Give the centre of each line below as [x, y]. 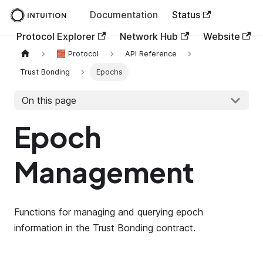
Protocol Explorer [56, 36]
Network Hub [149, 36]
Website [221, 36]
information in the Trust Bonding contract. [105, 228]
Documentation [124, 15]
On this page [49, 100]
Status [186, 15]
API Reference [151, 54]
